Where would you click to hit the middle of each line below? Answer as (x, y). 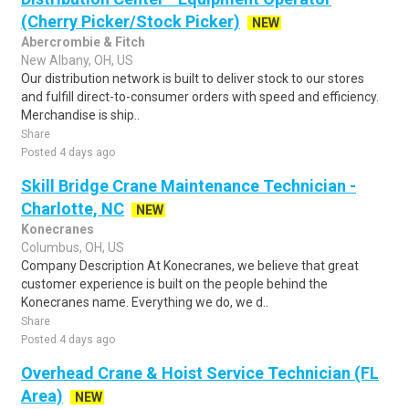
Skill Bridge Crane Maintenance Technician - (189, 186)
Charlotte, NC (73, 209)
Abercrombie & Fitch (83, 42)
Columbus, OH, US (73, 247)
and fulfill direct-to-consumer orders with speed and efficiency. (200, 97)
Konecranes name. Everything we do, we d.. (145, 302)
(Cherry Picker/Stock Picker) (131, 21)
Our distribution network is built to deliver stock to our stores (193, 79)
